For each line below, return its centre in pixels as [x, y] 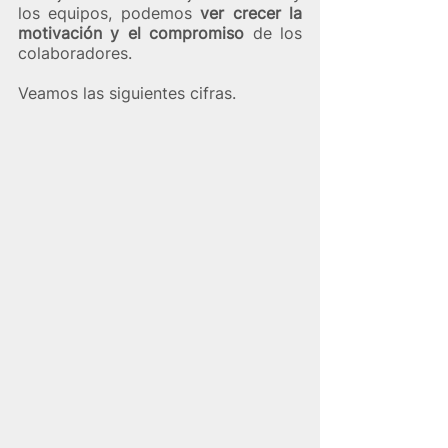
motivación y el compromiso [135, 32]
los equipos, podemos [109, 12]
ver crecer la [251, 12]
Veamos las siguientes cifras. [127, 92]
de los [277, 32]
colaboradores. [77, 52]
